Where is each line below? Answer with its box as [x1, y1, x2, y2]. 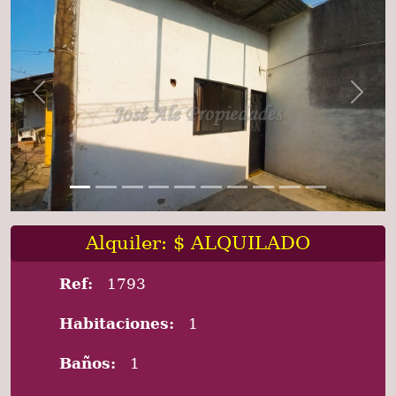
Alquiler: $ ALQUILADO [86, 232, 310, 254]
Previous [37, 92, 100, 110]
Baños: [59, 354, 116, 373]
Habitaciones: [59, 315, 174, 333]
